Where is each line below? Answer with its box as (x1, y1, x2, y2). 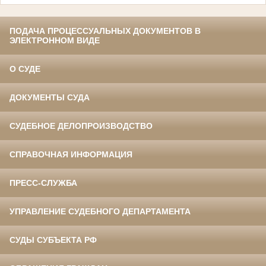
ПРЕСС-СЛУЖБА (9, 178, 77, 188)
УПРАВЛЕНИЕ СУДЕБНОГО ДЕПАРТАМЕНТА (9, 207, 191, 217)
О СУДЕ (9, 64, 40, 74)
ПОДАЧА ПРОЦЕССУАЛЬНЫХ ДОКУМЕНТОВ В (9, 26, 201, 36)
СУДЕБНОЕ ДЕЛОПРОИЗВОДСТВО (9, 121, 153, 131)
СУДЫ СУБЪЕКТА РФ (9, 235, 97, 245)
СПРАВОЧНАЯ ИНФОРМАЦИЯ (9, 150, 132, 160)
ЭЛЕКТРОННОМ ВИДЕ (9, 36, 100, 46)
